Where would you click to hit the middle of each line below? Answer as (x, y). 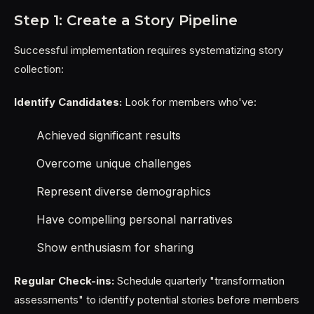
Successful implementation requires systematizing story (149, 50)
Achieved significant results (109, 135)
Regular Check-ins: (64, 281)
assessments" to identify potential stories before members (157, 300)
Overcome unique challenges (114, 163)
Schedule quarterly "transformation (199, 281)
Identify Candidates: (68, 102)
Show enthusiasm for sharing (115, 247)
